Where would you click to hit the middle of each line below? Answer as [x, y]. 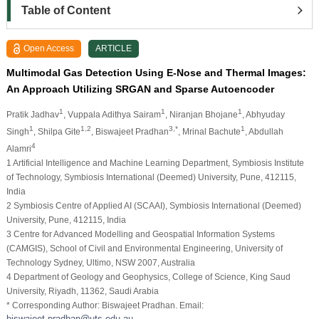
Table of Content [66, 10]
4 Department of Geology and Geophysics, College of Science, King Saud [148, 277]
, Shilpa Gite [57, 131]
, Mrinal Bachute [209, 131]
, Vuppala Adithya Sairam [112, 114]
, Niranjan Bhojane [201, 114]
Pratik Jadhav [32, 114]
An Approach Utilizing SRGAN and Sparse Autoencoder [140, 89]
